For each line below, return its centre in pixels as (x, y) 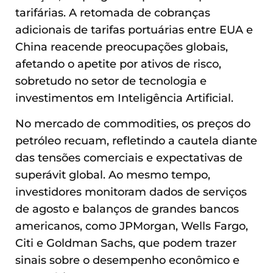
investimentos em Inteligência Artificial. (124, 97)
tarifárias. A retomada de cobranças (113, 12)
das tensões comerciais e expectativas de (129, 158)
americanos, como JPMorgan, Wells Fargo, (132, 226)
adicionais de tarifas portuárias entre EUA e (134, 29)
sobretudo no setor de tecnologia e (111, 80)
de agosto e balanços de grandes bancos (127, 209)
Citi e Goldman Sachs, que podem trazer (126, 243)
